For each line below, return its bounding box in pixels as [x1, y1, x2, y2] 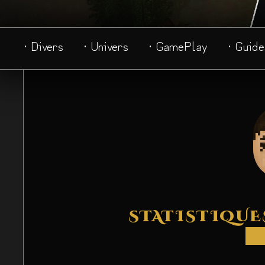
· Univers [83, 35, 128, 55]
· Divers [24, 35, 63, 55]
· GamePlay [148, 35, 208, 55]
